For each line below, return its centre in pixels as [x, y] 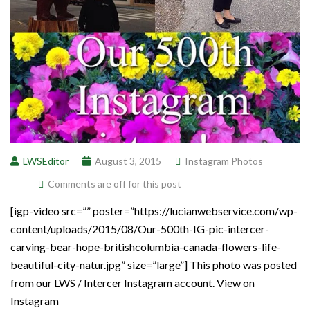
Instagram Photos [224, 161]
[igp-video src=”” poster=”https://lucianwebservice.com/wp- [154, 210]
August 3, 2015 [128, 161]
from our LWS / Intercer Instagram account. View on [133, 282]
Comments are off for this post [115, 183]
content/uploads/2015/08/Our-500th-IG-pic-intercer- [140, 228]
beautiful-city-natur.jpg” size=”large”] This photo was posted [154, 264]
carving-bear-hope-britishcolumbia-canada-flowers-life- [146, 246]
